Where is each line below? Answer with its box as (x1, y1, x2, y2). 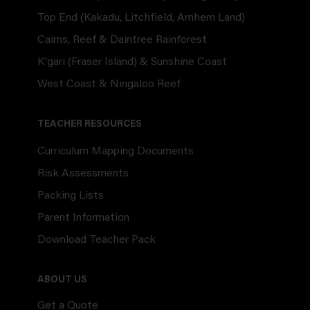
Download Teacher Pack (37, 234, 156, 246)
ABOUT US (37, 275, 87, 285)
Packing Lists (37, 190, 104, 201)
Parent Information (37, 212, 129, 224)
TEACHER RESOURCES (37, 119, 142, 129)
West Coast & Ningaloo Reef (37, 78, 181, 90)
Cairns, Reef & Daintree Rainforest (37, 34, 207, 46)
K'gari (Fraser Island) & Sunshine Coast (37, 56, 227, 68)
